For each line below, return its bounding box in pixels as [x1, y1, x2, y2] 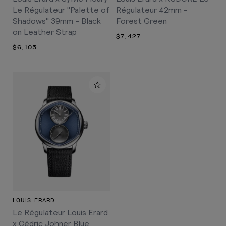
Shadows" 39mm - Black [13, 15, 101, 25]
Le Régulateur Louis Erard [13, 207, 108, 217]
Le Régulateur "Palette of [13, 4, 109, 14]
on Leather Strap [13, 26, 77, 36]
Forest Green [116, 15, 167, 25]
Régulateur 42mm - [116, 4, 188, 14]
